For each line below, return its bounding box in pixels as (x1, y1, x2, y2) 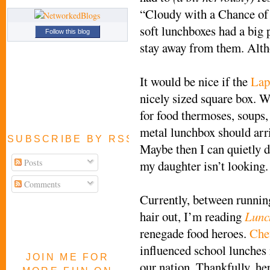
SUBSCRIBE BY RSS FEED (7, 133, 174, 145)
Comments (22, 178, 61, 190)
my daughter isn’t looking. (140, 157, 268, 174)
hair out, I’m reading (140, 207, 245, 225)
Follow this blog (45, 28, 90, 36)
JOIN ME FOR (25, 251, 110, 263)
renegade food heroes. (140, 224, 250, 242)
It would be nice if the (140, 72, 251, 90)
